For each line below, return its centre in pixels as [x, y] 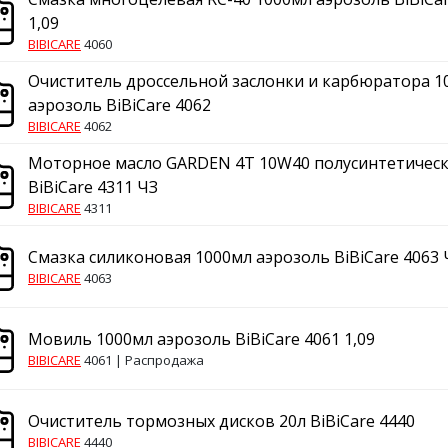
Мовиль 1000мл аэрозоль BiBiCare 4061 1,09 [201, 339]
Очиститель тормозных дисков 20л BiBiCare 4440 [221, 421]
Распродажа [164, 360]
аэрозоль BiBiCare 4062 [119, 105]
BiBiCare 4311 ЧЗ [93, 187]
